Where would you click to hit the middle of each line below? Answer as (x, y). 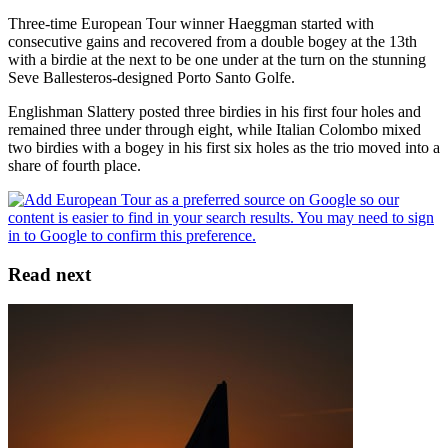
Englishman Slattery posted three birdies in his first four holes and (214, 111)
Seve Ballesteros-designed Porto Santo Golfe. (151, 77)
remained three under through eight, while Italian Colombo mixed (214, 129)
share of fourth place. (74, 165)
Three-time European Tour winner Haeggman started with (191, 23)
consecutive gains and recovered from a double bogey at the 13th (212, 41)
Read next (49, 274)
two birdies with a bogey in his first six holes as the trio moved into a (224, 147)
